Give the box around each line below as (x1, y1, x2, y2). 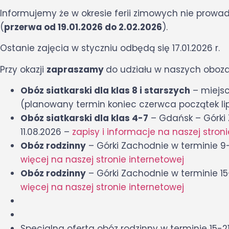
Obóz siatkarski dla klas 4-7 (20, 112, 148, 125)
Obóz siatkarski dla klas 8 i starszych (20, 84, 190, 97)
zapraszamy (47, 63, 106, 76)
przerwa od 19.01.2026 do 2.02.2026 (4, 21, 162, 34)
